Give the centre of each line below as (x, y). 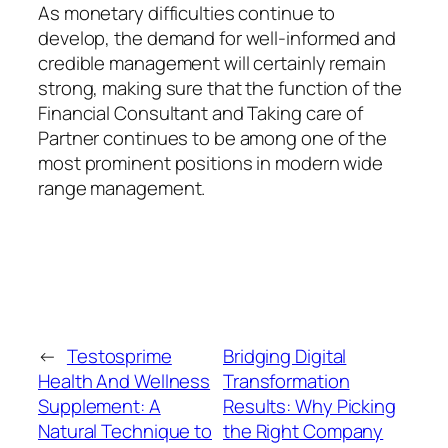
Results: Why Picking (309, 405)
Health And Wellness (124, 380)
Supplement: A (99, 405)
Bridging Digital (284, 355)
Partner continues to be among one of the (212, 137)
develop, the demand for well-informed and (217, 37)
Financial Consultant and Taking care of (201, 112)
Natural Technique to (125, 430)
